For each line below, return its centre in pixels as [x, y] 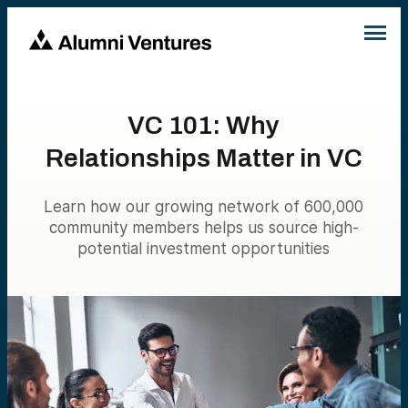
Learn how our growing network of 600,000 [204, 207]
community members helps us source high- [204, 228]
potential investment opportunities [204, 249]
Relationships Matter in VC [204, 158]
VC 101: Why [204, 125]
